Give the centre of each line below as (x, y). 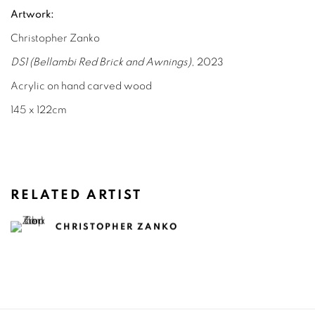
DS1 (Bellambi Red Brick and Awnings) (101, 62)
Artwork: (32, 14)
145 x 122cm (39, 110)
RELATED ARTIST (76, 195)
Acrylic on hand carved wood (81, 86)
